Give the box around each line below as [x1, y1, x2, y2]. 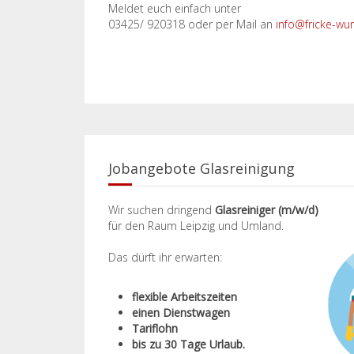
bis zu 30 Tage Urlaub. [132, 337, 245, 352]
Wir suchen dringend [108, 202, 212, 217]
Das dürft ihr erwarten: [108, 250, 222, 265]
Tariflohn [132, 321, 178, 336]
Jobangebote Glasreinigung [108, 159, 295, 178]
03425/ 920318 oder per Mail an [108, 17, 276, 32]
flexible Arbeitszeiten [132, 289, 237, 304]
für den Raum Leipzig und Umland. [108, 218, 284, 233]
